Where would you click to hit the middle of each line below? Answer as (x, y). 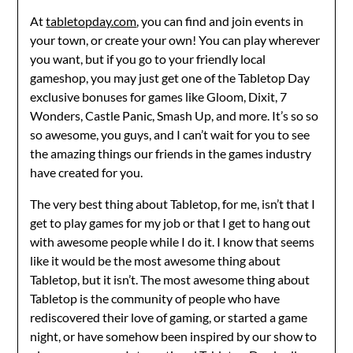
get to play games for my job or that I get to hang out (171, 223)
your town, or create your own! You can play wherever (175, 40)
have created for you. (87, 172)
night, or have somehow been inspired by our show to (174, 336)
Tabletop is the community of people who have (155, 298)
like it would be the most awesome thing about (156, 260)
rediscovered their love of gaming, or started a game (169, 317)
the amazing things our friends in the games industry (171, 153)
